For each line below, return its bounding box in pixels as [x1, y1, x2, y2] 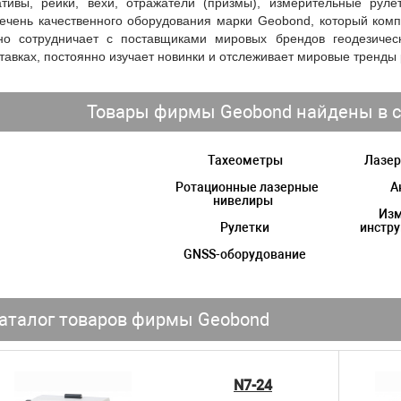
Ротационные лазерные [175, 180, 320, 194]
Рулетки [220, 220, 270, 235]
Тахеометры [207, 153, 283, 167]
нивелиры [212, 193, 273, 208]
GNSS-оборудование [183, 247, 307, 261]
